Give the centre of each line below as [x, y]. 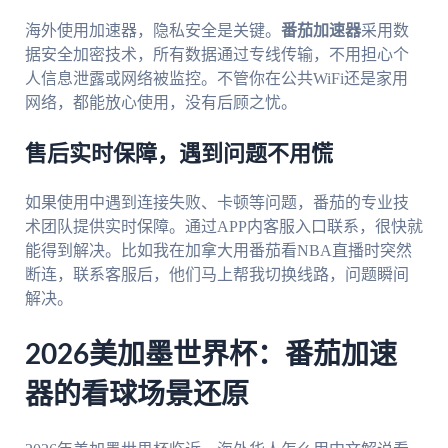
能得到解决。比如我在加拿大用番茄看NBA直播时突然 [218, 251]
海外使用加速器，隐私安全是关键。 [152, 31]
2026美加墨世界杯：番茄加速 [210, 355]
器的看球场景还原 [136, 395]
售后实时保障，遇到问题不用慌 [178, 154]
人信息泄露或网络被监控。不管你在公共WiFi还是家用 [216, 79]
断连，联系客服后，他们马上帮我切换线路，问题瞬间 [216, 275]
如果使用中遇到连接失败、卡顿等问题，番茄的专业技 [216, 203]
